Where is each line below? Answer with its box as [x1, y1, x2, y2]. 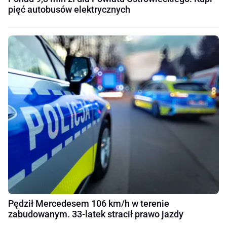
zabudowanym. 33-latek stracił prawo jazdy [8, 208, 183, 219]
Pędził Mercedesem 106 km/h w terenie [8, 198, 169, 209]
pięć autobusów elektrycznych [8, 4, 130, 15]
